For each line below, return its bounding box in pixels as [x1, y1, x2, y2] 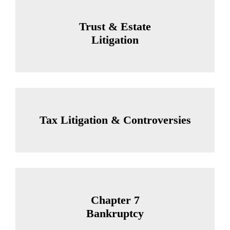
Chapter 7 [90, 193, 140, 206]
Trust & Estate [79, 20, 151, 33]
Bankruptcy [86, 206, 144, 220]
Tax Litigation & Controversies [39, 113, 191, 126]
